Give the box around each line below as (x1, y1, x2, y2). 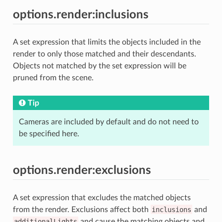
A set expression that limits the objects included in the (12, 38, 201, 46)
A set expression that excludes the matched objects (12, 193, 191, 202)
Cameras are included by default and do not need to (18, 117, 199, 126)
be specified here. (18, 129, 79, 138)
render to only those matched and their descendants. (12, 50, 196, 58)
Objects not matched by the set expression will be (12, 61, 186, 70)
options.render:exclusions (12, 164, 151, 176)
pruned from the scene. (12, 73, 94, 82)
